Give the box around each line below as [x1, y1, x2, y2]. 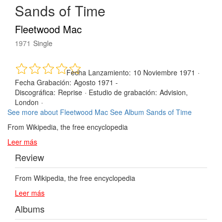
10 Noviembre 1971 [133, 67, 195, 78]
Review [15, 151, 44, 164]
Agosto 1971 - [74, 77, 118, 88]
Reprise [58, 87, 82, 98]
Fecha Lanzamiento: [66, 67, 131, 78]
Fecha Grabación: [15, 77, 71, 88]
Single [33, 38, 53, 49]
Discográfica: [15, 87, 55, 98]
